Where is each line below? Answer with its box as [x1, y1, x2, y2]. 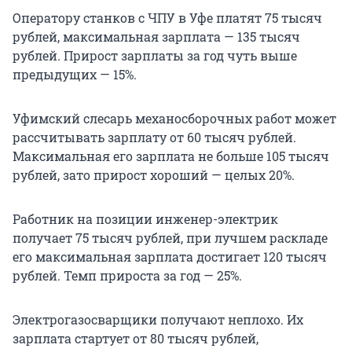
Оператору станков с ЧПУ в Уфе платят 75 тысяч [13, 9, 322, 27]
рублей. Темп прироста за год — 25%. [13, 267, 242, 284]
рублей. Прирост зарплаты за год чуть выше [13, 47, 297, 64]
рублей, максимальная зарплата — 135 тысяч [13, 28, 300, 46]
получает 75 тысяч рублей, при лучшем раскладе [13, 229, 328, 247]
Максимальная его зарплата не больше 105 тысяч [13, 148, 329, 165]
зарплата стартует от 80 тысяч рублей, [13, 330, 258, 347]
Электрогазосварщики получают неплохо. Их [13, 311, 303, 328]
